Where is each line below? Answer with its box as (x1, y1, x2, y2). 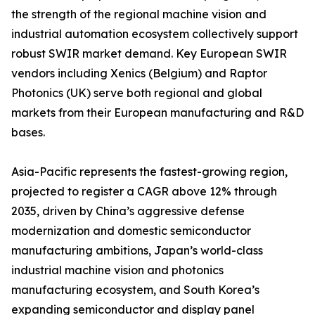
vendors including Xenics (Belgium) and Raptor (11, 66, 267, 81)
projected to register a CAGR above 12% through (11, 184, 277, 199)
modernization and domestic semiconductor (11, 224, 251, 238)
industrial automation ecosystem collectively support (11, 27, 298, 41)
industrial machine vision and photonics (11, 263, 224, 278)
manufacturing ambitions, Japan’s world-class (11, 243, 263, 258)
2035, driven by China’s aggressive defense (11, 204, 245, 219)
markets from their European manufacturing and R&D (11, 105, 304, 120)
